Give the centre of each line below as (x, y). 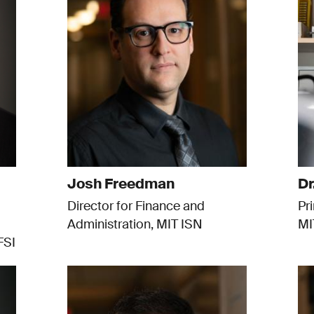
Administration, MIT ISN (135, 225)
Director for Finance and (136, 206)
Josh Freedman (121, 184)
